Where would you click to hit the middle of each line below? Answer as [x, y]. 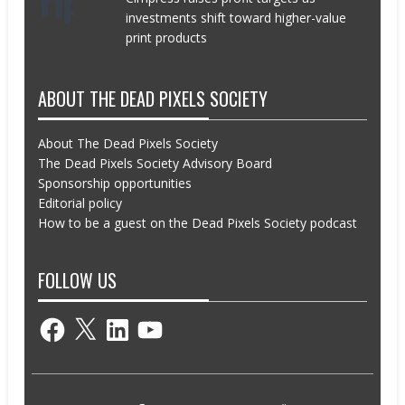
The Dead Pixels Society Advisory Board [155, 163]
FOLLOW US [78, 281]
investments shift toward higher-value [235, 17]
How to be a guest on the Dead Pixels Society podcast [198, 222]
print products [166, 37]
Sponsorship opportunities [115, 183]
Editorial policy [80, 202]
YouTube [161, 321]
